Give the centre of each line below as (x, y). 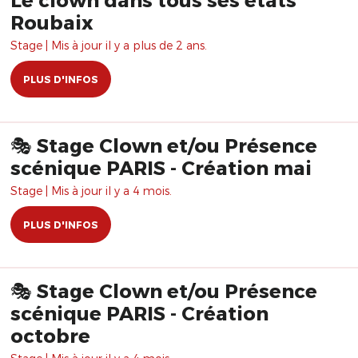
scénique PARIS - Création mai (161, 167)
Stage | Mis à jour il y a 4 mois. (91, 191)
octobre (50, 335)
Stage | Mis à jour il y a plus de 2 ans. (109, 45)
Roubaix (52, 22)
